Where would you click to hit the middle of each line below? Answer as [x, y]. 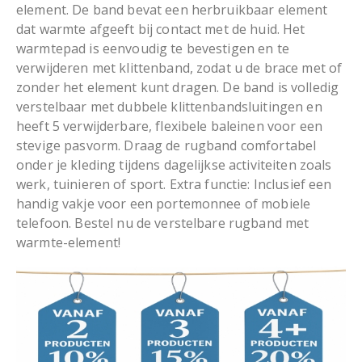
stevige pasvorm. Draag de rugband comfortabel [166, 145]
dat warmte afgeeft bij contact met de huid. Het [161, 29]
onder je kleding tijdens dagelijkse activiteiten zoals [174, 164]
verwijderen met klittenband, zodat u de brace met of [179, 67]
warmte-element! [69, 242]
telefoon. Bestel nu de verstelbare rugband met [163, 223]
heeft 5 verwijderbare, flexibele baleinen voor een [170, 126]
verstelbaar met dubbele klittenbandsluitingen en [169, 106]
